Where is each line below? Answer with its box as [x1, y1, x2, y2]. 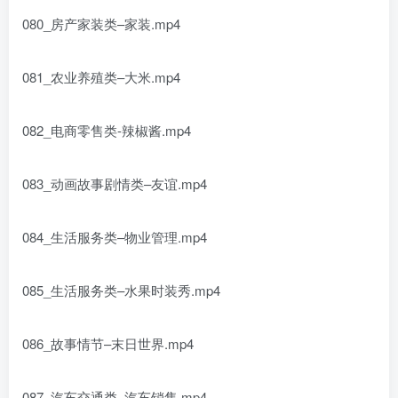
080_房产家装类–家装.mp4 [22, 14, 180, 33]
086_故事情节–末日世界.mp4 [22, 334, 194, 353]
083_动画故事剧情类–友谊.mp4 [22, 174, 207, 193]
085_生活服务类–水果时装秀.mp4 [22, 281, 220, 299]
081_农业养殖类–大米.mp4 [22, 68, 180, 86]
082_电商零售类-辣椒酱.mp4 [22, 121, 191, 139]
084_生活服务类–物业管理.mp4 [22, 227, 207, 246]
